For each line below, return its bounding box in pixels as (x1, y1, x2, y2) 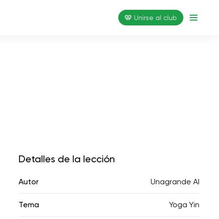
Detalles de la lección (19, 153, 115, 165)
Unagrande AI (151, 177, 199, 186)
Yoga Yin (169, 200, 199, 209)
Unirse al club (134, 14, 177, 22)
